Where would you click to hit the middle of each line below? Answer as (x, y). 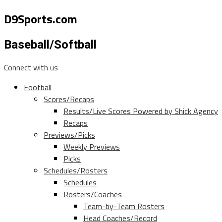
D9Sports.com (41, 19)
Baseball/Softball (50, 45)
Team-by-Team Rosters (124, 206)
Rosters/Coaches (93, 194)
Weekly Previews (92, 147)
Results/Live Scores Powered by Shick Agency (141, 111)
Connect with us (31, 68)
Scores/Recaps (69, 99)
